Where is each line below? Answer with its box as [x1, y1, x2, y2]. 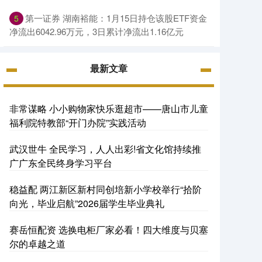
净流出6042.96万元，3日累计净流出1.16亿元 [9, 25, 184, 37]
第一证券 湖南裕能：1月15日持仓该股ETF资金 [25, 11, 207, 24]
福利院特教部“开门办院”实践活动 [9, 115, 146, 129]
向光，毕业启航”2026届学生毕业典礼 [9, 196, 164, 210]
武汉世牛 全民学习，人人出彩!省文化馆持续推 [9, 142, 201, 156]
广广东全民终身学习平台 [9, 156, 112, 170]
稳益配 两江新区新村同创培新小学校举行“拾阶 [9, 182, 202, 196]
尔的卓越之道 [9, 236, 65, 250]
